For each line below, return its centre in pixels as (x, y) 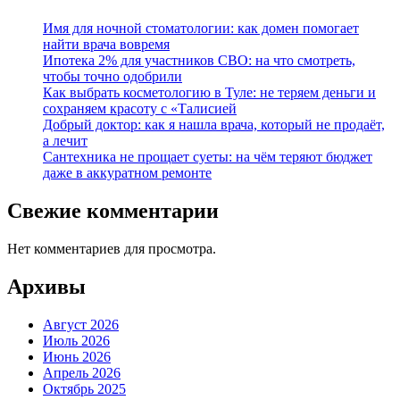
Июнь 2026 (77, 356)
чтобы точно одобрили (112, 76)
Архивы (46, 286)
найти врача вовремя (106, 44)
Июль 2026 (76, 340)
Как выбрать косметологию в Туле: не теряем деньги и (209, 92)
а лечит (65, 140)
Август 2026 (81, 324)
